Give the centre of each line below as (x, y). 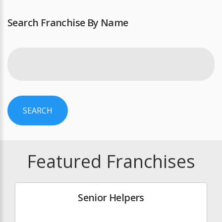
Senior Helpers (111, 197)
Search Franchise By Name (68, 23)
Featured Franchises (111, 161)
